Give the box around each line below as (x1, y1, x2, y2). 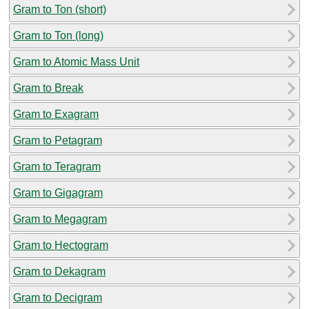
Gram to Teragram (13, 160, 101, 172)
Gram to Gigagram (13, 186, 103, 199)
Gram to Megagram (13, 212, 107, 225)
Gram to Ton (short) (13, 3, 106, 15)
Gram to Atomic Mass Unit (13, 55, 139, 68)
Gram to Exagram (13, 108, 99, 120)
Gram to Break (13, 81, 83, 94)
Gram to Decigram (13, 291, 102, 303)
